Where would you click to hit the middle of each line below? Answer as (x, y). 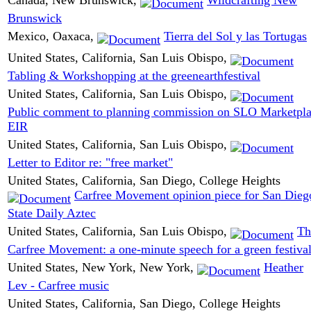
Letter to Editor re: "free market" (90, 163)
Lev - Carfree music (58, 286)
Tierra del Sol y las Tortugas (235, 36)
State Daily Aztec (52, 213)
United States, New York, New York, (102, 267)
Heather (284, 267)
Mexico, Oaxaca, (52, 36)
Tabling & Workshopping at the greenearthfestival (134, 76)
